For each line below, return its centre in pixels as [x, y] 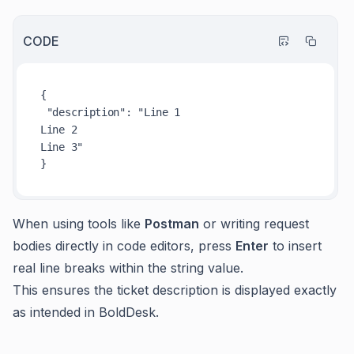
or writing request [254, 224]
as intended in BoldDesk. [86, 312]
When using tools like [79, 224]
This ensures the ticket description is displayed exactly [175, 290]
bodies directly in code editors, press [124, 246]
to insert [295, 246]
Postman [172, 224]
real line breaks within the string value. [128, 268]
